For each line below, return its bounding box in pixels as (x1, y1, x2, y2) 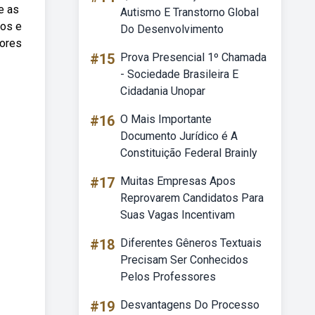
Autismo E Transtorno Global (120, 6, 259, 19)
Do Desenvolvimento (120, 22, 224, 36)
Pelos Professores (120, 270, 216, 283)
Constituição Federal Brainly (120, 146, 257, 160)
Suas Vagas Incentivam (120, 208, 235, 221)
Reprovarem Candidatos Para (120, 191, 264, 205)
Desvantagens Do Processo (120, 298, 259, 311)
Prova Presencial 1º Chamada (120, 51, 266, 64)
